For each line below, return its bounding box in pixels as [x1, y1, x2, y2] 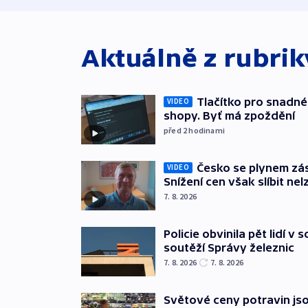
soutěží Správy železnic [164, 241, 294, 254]
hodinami [188, 124, 225, 135]
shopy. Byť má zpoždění [164, 109, 295, 122]
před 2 [164, 124, 189, 135]
